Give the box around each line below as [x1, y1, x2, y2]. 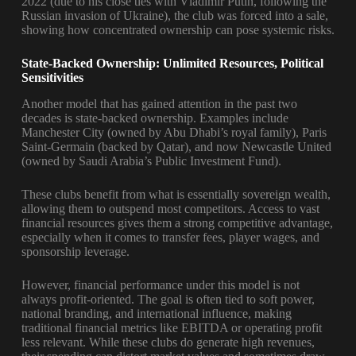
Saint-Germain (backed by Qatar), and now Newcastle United [21, 139, 331, 153]
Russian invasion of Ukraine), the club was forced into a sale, [21, 8, 328, 22]
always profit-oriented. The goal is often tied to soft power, [21, 292, 315, 306]
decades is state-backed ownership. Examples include [21, 110, 288, 125]
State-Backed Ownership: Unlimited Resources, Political [21, 56, 323, 70]
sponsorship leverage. [21, 244, 130, 258]
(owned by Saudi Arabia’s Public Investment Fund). [21, 153, 281, 168]
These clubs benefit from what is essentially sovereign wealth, [21, 187, 331, 201]
